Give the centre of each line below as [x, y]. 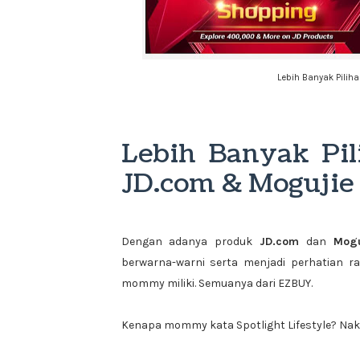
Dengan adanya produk [190, 241]
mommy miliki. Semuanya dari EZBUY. [217, 283]
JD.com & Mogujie [237, 184]
